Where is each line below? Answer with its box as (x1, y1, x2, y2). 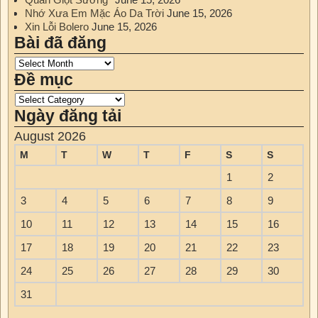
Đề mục (14, 70, 73, 89)
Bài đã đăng (14, 34, 106, 53)
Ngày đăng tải (14, 106, 121, 125)
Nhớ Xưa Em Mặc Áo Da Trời (25, 7, 164, 20)
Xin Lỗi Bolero (25, 21, 89, 33)
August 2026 (14, 129, 86, 144)
